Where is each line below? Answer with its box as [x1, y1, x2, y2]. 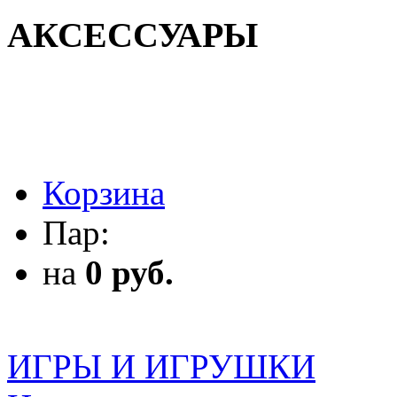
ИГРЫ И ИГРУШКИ [7, 347, 315, 386]
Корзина [43, 174, 165, 213]
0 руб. [85, 253, 174, 292]
